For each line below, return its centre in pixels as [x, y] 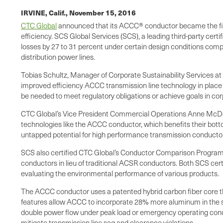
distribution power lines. [58, 57]
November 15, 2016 [103, 13]
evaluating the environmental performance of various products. [120, 173]
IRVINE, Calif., [45, 13]
